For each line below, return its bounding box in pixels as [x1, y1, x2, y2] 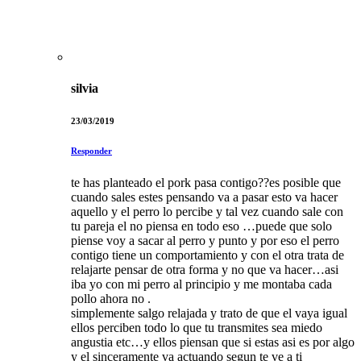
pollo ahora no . [71, 291, 151, 305]
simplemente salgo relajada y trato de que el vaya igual [71, 305, 347, 320]
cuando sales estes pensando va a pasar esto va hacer [71, 189, 338, 204]
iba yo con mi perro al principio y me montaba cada [71, 276, 332, 291]
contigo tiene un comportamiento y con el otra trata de [71, 247, 344, 262]
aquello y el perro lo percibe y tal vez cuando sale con [71, 204, 343, 218]
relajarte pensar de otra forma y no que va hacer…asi [71, 262, 338, 276]
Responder [71, 145, 112, 156]
